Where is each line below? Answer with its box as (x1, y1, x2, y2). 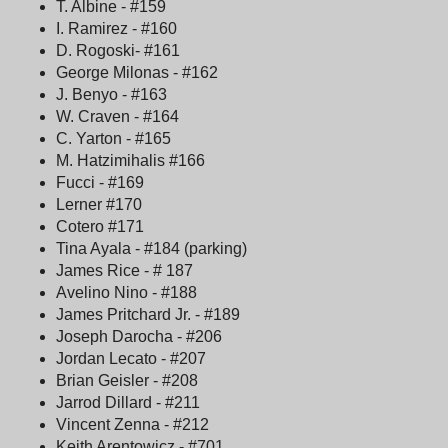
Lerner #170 (56, 195, 142, 213)
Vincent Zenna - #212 (56, 415, 209, 433)
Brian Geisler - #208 (56, 371, 198, 389)
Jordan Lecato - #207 (56, 349, 206, 367)
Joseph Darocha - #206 (56, 327, 222, 345)
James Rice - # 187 (56, 261, 193, 279)
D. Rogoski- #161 (56, 41, 180, 59)
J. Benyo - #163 (56, 85, 167, 103)
